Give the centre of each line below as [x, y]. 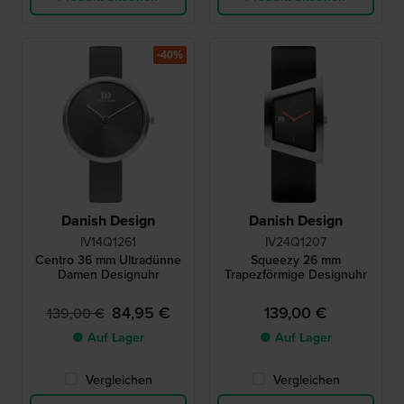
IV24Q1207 [296, 242]
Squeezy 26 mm [296, 260]
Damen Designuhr [108, 275]
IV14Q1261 [108, 242]
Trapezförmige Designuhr [296, 275]
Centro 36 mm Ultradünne [108, 260]
